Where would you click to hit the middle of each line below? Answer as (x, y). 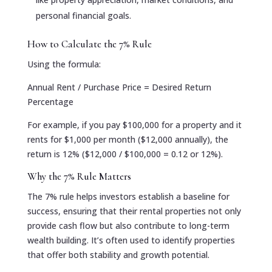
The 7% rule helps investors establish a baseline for (128, 196)
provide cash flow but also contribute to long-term (128, 225)
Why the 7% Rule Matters (79, 176)
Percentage (50, 101)
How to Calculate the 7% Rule (89, 44)
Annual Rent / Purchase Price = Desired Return (119, 87)
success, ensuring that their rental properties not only (134, 211)
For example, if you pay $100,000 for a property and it (134, 124)
